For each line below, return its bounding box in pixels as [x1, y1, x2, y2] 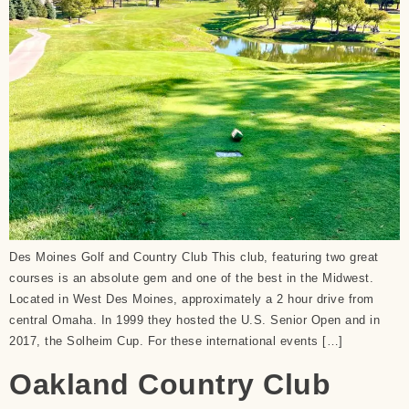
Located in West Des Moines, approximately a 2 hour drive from [9, 291, 374, 306]
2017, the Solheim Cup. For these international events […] [9, 333, 343, 348]
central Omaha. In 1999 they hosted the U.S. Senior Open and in [9, 312, 380, 327]
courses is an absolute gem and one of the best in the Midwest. [9, 270, 373, 285]
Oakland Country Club [9, 368, 330, 402]
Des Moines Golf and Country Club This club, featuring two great [9, 249, 379, 264]
